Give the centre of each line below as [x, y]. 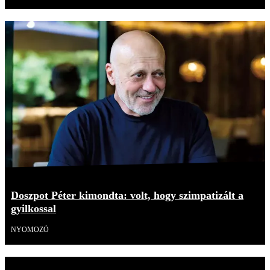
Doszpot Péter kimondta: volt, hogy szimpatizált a [127, 195]
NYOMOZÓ [30, 229]
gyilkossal [33, 208]
